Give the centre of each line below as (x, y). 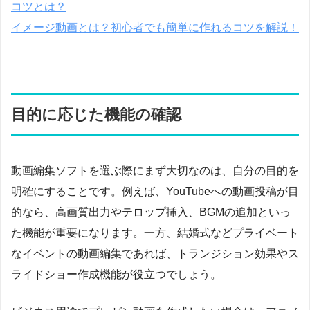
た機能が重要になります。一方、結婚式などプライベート (155, 232)
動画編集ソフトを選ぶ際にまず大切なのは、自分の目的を (155, 170)
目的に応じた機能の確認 (96, 114)
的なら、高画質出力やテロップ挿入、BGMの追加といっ (151, 212)
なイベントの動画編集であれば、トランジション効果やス (155, 253)
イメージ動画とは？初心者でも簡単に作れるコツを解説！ (155, 27)
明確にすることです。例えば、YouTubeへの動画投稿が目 (155, 191)
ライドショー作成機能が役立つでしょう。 (116, 274)
